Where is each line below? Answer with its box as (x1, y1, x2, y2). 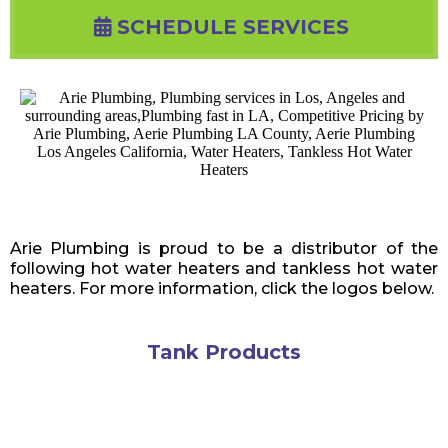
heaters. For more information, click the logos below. (10, 279, 434, 298)
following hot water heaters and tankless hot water (10, 259, 438, 278)
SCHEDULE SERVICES (117, 15, 349, 39)
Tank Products (147, 340, 301, 364)
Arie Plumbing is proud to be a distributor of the (10, 239, 438, 258)
